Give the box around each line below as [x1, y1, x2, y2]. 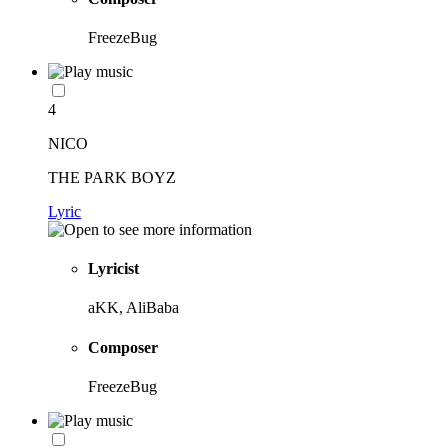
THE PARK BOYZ [48, 168, 176, 186]
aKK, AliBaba [88, 299, 179, 317]
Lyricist [88, 260, 139, 278]
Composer [88, 338, 158, 356]
